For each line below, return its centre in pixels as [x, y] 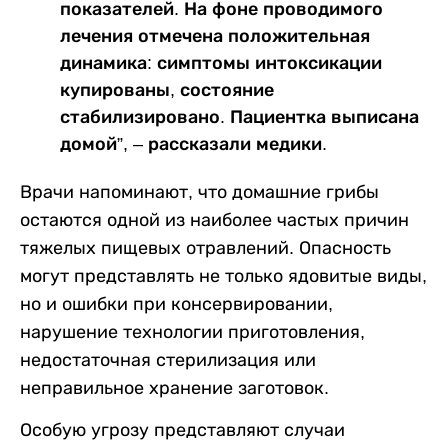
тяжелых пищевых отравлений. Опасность [205, 248]
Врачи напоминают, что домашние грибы [199, 192]
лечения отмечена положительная [215, 36]
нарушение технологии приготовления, [192, 332]
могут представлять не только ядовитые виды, [223, 276]
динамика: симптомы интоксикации [221, 63]
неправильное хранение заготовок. [174, 388]
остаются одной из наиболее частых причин [214, 220]
